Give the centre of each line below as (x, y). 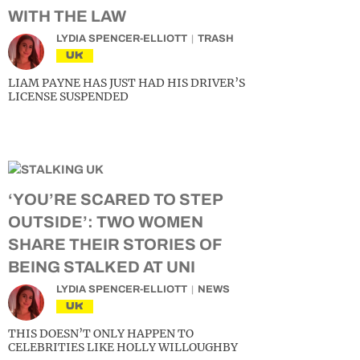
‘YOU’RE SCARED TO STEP (115, 199)
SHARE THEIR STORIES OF (115, 244)
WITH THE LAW (67, 16)
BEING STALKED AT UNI (102, 267)
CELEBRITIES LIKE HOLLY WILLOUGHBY (123, 347)
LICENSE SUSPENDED (68, 96)
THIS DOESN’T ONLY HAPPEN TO (101, 333)
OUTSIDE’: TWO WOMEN (106, 222)
